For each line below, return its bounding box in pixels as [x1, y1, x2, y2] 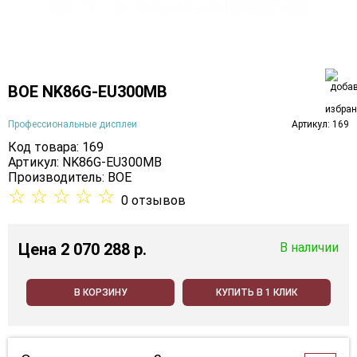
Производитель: [8, 170, 108, 186]
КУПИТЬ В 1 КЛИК [216, 287, 297, 299]
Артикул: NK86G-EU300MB [8, 155, 162, 171]
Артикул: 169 [292, 118, 349, 130]
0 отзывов [121, 193, 186, 209]
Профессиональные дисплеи [8, 118, 137, 130]
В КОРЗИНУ [73, 287, 127, 299]
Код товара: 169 [8, 139, 104, 155]
